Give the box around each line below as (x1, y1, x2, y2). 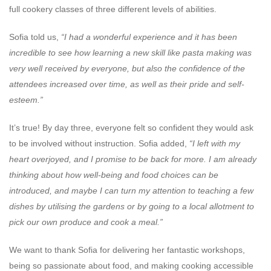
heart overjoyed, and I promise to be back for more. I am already (9, 154, 256, 164)
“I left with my (189, 138, 240, 148)
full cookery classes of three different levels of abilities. (9, 4, 217, 14)
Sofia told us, (9, 31, 61, 42)
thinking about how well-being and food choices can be (9, 169, 218, 180)
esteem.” (9, 94, 43, 105)
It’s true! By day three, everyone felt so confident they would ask (9, 122, 253, 132)
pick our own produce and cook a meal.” (9, 217, 163, 227)
